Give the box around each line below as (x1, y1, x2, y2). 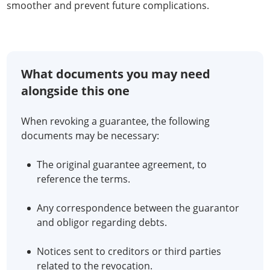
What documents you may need (21, 66, 210, 82)
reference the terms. (37, 172, 130, 186)
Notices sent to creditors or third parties (37, 245, 221, 258)
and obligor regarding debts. (37, 216, 167, 229)
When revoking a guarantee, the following (21, 115, 210, 128)
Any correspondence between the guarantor (37, 201, 239, 215)
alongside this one (21, 83, 130, 99)
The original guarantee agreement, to (37, 158, 207, 171)
